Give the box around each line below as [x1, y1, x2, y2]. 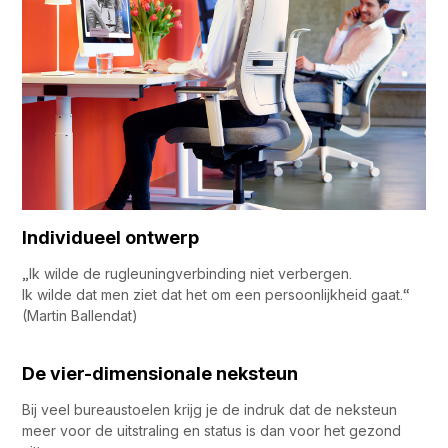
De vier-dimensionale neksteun [22, 362, 299, 384]
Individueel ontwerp [22, 226, 200, 248]
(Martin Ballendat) [22, 306, 139, 324]
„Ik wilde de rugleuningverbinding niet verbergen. [22, 264, 353, 282]
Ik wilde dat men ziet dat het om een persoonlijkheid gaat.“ [22, 285, 411, 303]
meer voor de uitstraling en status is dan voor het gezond [22, 421, 402, 439]
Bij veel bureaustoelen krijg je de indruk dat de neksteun [22, 400, 398, 418]
